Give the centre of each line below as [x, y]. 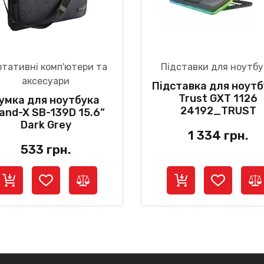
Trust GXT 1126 [218, 98]
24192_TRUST [218, 110]
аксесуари [46, 81]
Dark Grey [46, 125]
